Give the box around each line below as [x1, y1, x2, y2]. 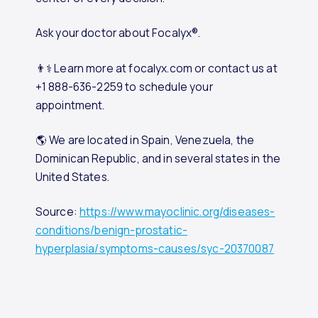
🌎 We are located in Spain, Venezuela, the [35, 132, 255, 148]
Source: [35, 204, 79, 219]
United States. [35, 169, 109, 185]
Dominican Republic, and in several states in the [35, 150, 281, 166]
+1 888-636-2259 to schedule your [35, 79, 213, 94]
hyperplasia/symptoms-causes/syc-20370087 [35, 241, 274, 256]
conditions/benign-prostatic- [35, 222, 188, 238]
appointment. [35, 97, 105, 113]
